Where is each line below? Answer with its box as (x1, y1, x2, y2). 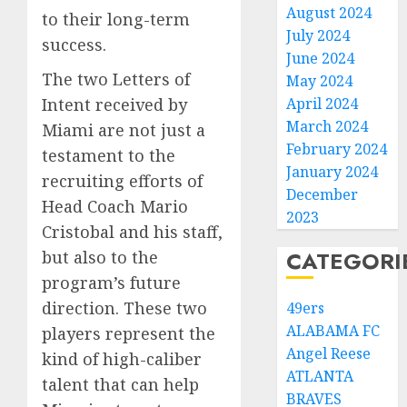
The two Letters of (42, 68, 190, 91)
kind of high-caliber (42, 348, 202, 371)
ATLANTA (286, 366, 354, 386)
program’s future (42, 272, 181, 294)
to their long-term (42, 8, 190, 31)
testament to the (42, 144, 175, 167)
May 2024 (286, 71, 353, 91)
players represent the (42, 323, 215, 345)
